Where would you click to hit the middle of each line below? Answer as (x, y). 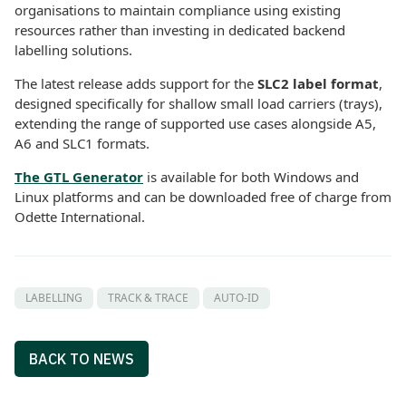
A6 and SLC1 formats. (82, 144)
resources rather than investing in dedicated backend (180, 30)
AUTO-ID (237, 298)
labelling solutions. (73, 50)
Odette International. (80, 217)
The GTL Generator (79, 177)
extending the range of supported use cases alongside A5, (195, 124)
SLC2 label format (318, 84)
